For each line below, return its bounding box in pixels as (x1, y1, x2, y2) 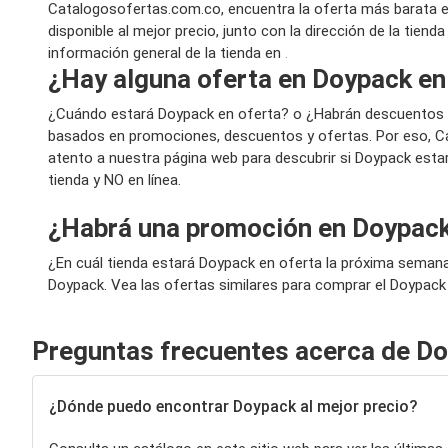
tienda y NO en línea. (48, 170, 181, 189)
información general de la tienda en (48, 43, 285, 62)
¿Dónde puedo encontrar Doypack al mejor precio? (49, 397, 417, 417)
